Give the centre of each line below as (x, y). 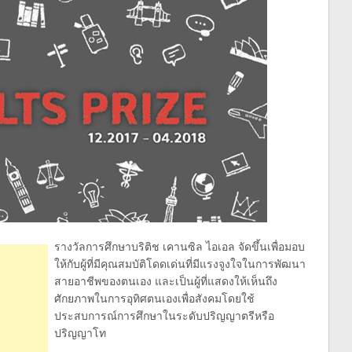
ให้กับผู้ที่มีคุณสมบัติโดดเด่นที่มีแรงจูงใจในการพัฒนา (180, 264)
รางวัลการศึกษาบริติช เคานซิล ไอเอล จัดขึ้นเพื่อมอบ (180, 246)
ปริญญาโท (80, 333)
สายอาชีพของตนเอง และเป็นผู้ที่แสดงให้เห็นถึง (166, 281)
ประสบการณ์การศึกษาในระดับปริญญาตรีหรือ (164, 315)
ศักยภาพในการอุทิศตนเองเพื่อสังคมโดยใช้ (154, 298)
